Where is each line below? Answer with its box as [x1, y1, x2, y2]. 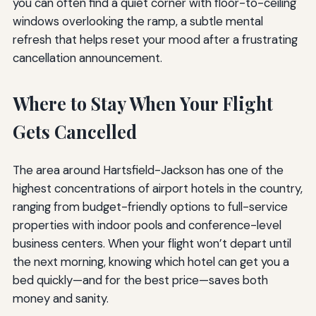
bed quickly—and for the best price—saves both [12, 272, 268, 288]
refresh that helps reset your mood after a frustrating [12, 31, 298, 47]
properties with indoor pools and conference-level [12, 217, 281, 233]
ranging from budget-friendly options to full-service [12, 198, 288, 214]
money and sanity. [12, 290, 109, 306]
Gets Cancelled [12, 119, 137, 143]
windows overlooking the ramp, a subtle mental [12, 13, 263, 29]
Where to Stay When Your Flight [12, 91, 273, 115]
